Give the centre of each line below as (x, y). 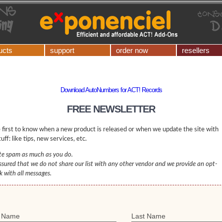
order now (132, 50)
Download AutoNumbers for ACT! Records (111, 90)
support (62, 50)
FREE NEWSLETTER (111, 109)
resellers (196, 50)
